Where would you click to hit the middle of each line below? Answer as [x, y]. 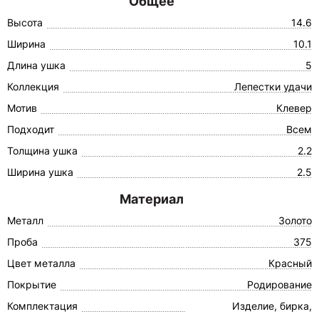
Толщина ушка [42, 151]
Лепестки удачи [273, 87]
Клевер [294, 108]
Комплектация [42, 306]
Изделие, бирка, [272, 306]
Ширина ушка [40, 172]
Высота [25, 22]
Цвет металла [41, 263]
